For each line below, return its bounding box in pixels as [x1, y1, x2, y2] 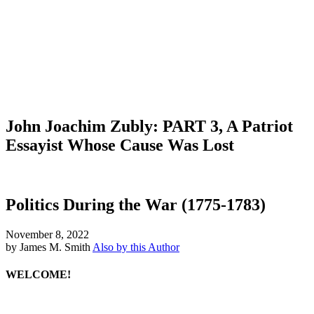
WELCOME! [6, 268, 71, 280]
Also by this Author [93, 240, 179, 253]
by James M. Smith [6, 240, 90, 253]
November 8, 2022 [6, 228, 89, 240]
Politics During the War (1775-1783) [6, 195, 266, 214]
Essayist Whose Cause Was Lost [6, 135, 234, 154]
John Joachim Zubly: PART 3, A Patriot [6, 116, 293, 135]
